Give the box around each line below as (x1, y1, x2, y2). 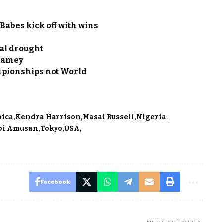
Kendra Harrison (15, 113, 81, 122)
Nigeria (136, 113, 166, 122)
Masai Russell (83, 113, 135, 122)
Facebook (40, 178, 70, 186)
